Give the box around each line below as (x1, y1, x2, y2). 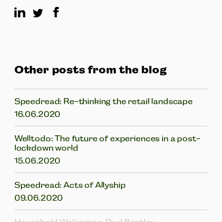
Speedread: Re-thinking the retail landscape (14, 96, 193, 106)
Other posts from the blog (14, 63, 166, 76)
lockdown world (14, 143, 78, 153)
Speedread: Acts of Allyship (14, 180, 126, 190)
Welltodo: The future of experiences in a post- (14, 133, 201, 143)
